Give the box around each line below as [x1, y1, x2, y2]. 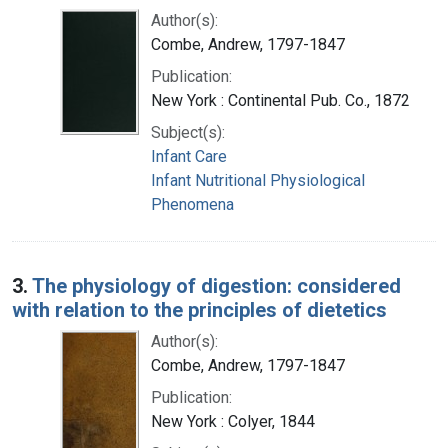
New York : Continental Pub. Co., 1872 [151, 90, 410, 110]
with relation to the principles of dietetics [12, 297, 387, 322]
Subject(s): [151, 122, 225, 142]
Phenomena [151, 194, 234, 214]
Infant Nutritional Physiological [151, 170, 365, 190]
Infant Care [151, 146, 227, 166]
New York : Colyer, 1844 [151, 411, 315, 431]
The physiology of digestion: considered [32, 273, 401, 298]
